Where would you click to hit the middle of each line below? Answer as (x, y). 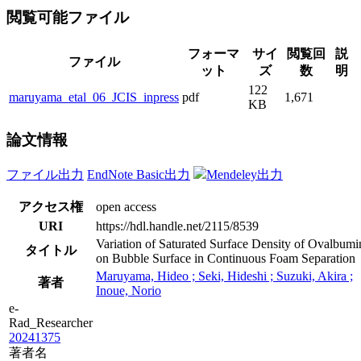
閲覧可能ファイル (70, 18)
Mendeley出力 (245, 174)
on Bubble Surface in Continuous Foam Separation (226, 258)
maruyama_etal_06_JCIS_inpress (94, 98)
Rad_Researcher (51, 322)
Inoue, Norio (129, 290)
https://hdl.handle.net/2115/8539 (177, 226)
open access (126, 206)
